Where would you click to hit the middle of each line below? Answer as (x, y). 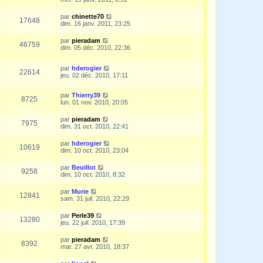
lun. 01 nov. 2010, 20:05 (94, 102)
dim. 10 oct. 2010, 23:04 (95, 151)
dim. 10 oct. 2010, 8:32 (93, 175)
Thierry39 (86, 95)
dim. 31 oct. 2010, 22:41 (95, 127)
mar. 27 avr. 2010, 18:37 (95, 247)
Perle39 (83, 216)
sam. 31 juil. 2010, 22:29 (95, 199)
